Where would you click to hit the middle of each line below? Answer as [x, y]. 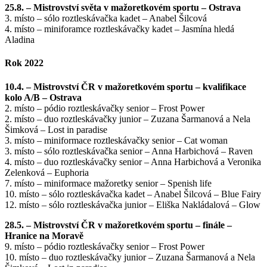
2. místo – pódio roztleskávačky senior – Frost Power [105, 108]
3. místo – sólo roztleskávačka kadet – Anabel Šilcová [106, 18]
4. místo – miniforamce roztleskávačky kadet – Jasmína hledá [119, 29]
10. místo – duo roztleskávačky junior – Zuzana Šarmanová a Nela [130, 257]
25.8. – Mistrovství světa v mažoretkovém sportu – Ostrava [123, 7]
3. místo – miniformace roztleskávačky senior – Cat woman [116, 140]
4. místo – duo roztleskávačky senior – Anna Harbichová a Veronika [133, 162]
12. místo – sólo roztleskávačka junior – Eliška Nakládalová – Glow [133, 204]
